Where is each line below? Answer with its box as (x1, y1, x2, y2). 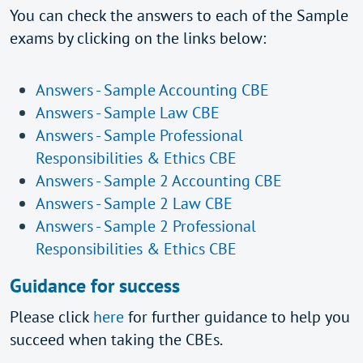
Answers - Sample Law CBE (36, 102, 220, 123)
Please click (10, 306, 93, 327)
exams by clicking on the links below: (10, 28, 266, 49)
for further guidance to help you (128, 306, 350, 327)
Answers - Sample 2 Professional (36, 216, 256, 237)
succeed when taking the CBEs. (10, 329, 223, 350)
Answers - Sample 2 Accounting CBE (36, 170, 286, 191)
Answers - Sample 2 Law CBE (36, 193, 233, 214)
